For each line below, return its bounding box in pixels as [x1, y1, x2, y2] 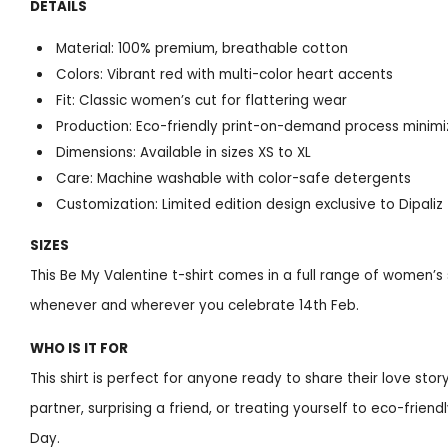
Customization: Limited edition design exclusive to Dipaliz [56, 194, 444, 214]
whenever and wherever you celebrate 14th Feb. [30, 296, 359, 316]
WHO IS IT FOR [30, 339, 128, 359]
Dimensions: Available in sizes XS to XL [56, 142, 312, 162]
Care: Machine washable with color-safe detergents [56, 168, 412, 188]
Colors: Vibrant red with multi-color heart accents [56, 64, 394, 84]
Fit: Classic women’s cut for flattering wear [56, 90, 348, 110]
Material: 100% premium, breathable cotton [56, 38, 349, 58]
